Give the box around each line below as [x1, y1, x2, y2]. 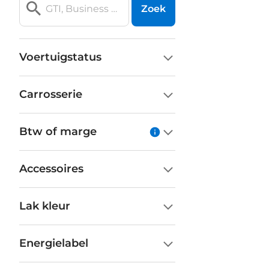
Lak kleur [19, 199, 70, 213]
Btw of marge [19, 125, 97, 138]
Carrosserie [19, 88, 82, 101]
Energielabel [19, 237, 88, 250]
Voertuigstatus [19, 50, 101, 64]
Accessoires [19, 162, 83, 175]
